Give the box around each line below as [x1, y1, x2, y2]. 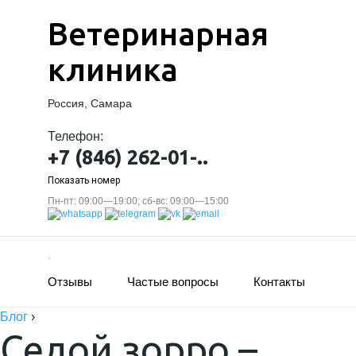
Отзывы [48, 275, 92, 288]
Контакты [253, 275, 305, 288]
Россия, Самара [48, 97, 132, 110]
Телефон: [48, 130, 103, 143]
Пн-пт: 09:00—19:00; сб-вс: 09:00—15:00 [48, 195, 229, 207]
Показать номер [48, 175, 120, 186]
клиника [48, 52, 178, 87]
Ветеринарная [48, 16, 269, 52]
